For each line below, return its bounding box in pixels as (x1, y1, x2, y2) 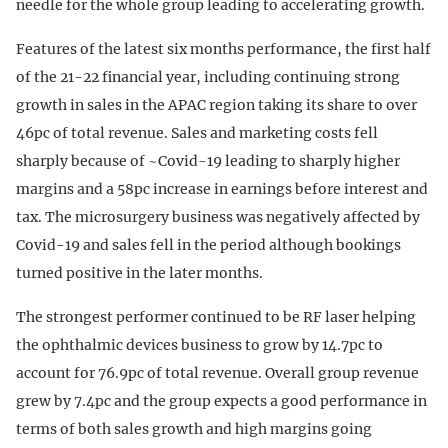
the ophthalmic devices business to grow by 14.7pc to (16, 336, 383, 355)
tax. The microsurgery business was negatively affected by (16, 208, 420, 227)
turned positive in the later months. (16, 264, 263, 283)
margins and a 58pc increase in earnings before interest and (16, 180, 428, 199)
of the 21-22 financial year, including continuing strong (16, 68, 400, 87)
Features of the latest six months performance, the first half (16, 40, 431, 59)
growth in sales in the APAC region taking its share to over (16, 96, 417, 115)
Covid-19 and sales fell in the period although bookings (16, 236, 401, 255)
